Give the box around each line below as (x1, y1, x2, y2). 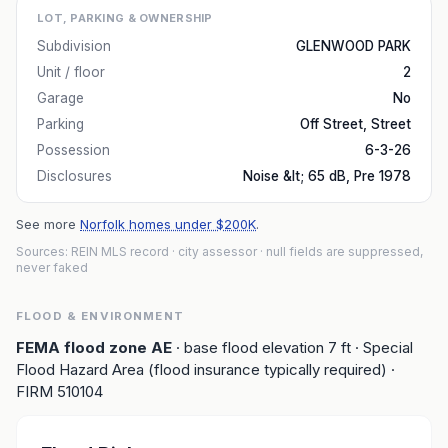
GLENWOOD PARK (296, 38, 411, 54)
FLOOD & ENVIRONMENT (16, 309, 184, 323)
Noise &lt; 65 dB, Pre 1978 (243, 168, 411, 184)
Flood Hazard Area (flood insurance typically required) (16, 360, 387, 379)
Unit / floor (37, 64, 105, 80)
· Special (351, 338, 413, 357)
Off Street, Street (300, 116, 411, 132)
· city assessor (169, 244, 257, 259)
